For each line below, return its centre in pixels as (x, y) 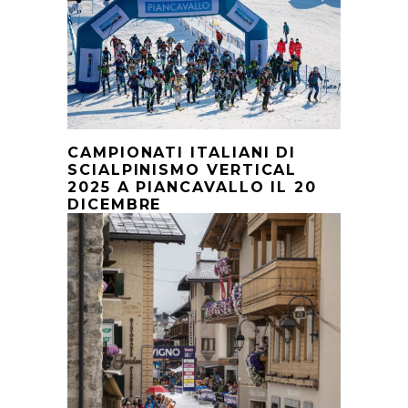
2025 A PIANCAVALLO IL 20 (193, 188)
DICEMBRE (115, 205)
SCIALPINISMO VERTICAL (183, 170)
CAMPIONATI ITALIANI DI (182, 153)
